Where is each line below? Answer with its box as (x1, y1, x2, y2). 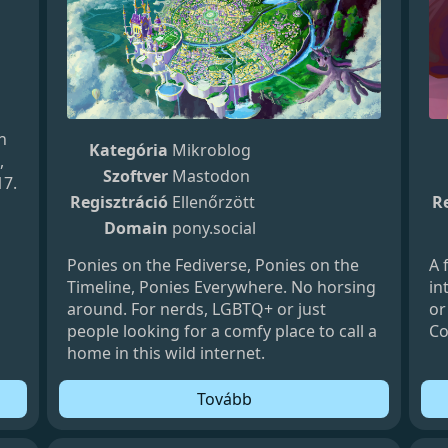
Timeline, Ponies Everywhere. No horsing (67, 275, 377, 298)
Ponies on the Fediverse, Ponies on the (67, 253, 360, 276)
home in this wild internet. (67, 341, 266, 364)
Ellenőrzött (172, 190, 256, 213)
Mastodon (172, 164, 251, 187)
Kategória (89, 138, 169, 161)
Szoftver (103, 164, 169, 187)
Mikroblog (172, 138, 252, 161)
